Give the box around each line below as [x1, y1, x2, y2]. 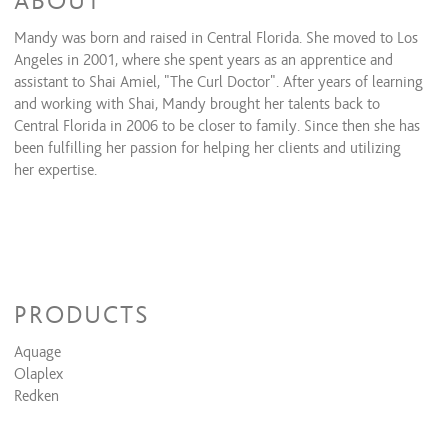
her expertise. [14, 161, 97, 179]
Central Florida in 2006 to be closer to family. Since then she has [14, 117, 420, 135]
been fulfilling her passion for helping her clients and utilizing [14, 139, 401, 157]
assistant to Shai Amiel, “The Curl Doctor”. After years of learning [14, 73, 423, 91]
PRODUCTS [14, 301, 149, 329]
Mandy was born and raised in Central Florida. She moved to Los [14, 29, 418, 47]
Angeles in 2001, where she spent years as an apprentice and [14, 51, 393, 69]
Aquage [14, 343, 61, 361]
